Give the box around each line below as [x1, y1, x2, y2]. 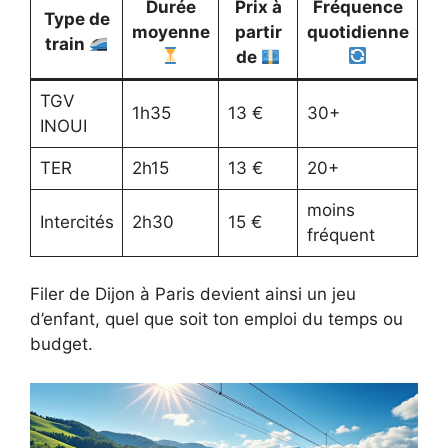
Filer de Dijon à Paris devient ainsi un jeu [30, 284, 356, 305]
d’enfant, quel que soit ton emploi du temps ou [30, 309, 403, 330]
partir [234, 21, 282, 42]
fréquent [306, 224, 375, 245]
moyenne [131, 21, 210, 42]
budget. [30, 334, 93, 355]
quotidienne [306, 21, 409, 42]
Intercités [39, 211, 114, 232]
